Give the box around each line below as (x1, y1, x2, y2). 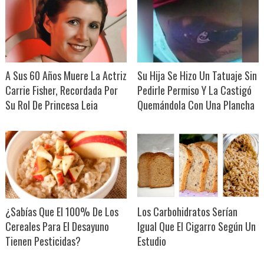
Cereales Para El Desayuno (5, 218, 109, 234)
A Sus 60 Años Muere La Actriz (5, 67, 127, 83)
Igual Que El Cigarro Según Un (137, 218, 256, 234)
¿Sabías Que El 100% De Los (5, 203, 118, 219)
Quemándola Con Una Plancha (137, 97, 255, 113)
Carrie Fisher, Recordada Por (5, 82, 118, 98)
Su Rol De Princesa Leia (5, 97, 98, 113)
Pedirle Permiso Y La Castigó (137, 82, 252, 98)
